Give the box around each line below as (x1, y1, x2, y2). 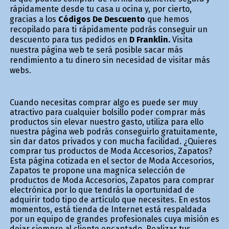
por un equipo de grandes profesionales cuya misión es (9, 214, 219, 224)
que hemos (145, 14, 189, 24)
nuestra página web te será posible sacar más (9, 45, 183, 55)
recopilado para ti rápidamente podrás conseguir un (9, 25, 208, 34)
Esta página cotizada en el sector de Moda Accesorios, (9, 155, 214, 166)
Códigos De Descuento (58, 14, 145, 24)
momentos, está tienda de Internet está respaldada (9, 204, 207, 214)
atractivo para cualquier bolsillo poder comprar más (9, 107, 205, 117)
